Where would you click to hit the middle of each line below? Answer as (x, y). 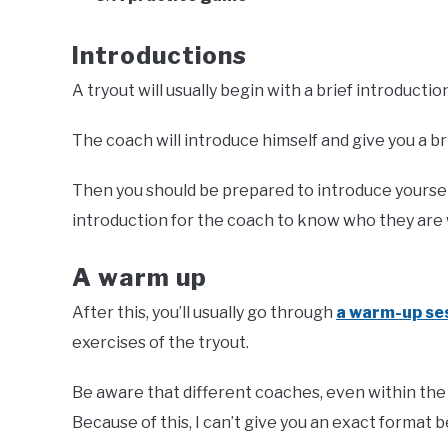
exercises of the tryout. (160, 342)
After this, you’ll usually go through (204, 312)
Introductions (159, 55)
